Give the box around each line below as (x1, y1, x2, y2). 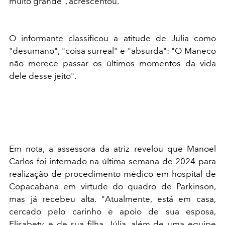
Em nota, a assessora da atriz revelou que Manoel (9, 144, 216, 154)
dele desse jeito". (9, 71, 78, 81)
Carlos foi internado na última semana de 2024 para (9, 156, 216, 166)
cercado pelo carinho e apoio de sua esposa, (9, 206, 216, 216)
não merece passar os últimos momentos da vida (9, 58, 216, 68)
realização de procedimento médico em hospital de (9, 169, 216, 179)
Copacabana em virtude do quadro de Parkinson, (9, 181, 216, 191)
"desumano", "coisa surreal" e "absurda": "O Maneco (9, 46, 216, 56)
